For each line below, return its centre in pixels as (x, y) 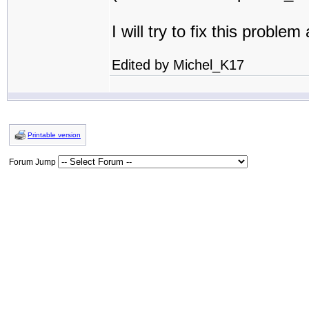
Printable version (54, 135)
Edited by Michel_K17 (178, 65)
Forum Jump (33, 162)
